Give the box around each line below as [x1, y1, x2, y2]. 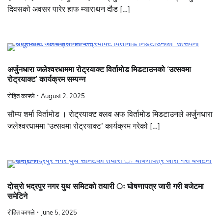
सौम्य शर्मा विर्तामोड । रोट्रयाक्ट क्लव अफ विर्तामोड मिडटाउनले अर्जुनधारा [7, 109, 213, 119]
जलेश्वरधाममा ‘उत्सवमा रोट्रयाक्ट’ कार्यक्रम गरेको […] [7, 120, 160, 131]
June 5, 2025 [41, 208, 77, 217]
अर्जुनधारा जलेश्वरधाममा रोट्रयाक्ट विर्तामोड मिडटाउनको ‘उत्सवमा [7, 65, 191, 75]
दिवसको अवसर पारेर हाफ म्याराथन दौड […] [7, 4, 130, 14]
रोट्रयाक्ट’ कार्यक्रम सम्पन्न [7, 75, 85, 84]
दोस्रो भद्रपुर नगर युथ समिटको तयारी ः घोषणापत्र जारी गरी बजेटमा [7, 182, 204, 192]
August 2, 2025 [41, 91, 85, 100]
